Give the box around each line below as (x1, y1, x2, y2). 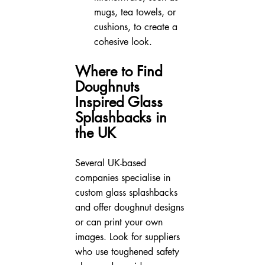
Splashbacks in (75, 108, 171, 127)
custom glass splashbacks (75, 186, 180, 199)
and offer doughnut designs (75, 201, 187, 214)
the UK (75, 123, 116, 142)
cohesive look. (93, 35, 152, 48)
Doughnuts (75, 77, 144, 96)
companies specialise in (75, 171, 173, 184)
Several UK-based (75, 156, 149, 169)
